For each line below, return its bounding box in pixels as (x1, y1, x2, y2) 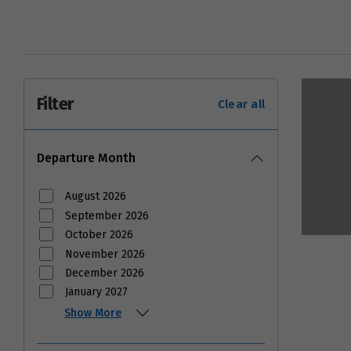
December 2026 (65, 266, 145, 280)
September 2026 (65, 208, 150, 223)
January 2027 (65, 285, 128, 299)
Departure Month (37, 150, 136, 166)
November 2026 (65, 247, 146, 261)
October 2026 (65, 228, 134, 242)
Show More (64, 306, 122, 320)
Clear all (217, 97, 265, 112)
